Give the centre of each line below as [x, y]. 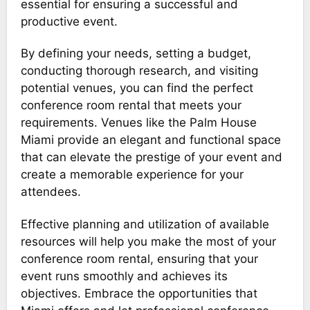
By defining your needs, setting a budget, [136, 54]
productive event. [69, 22]
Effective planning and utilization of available [145, 224]
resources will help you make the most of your [148, 241]
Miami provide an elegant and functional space [151, 140]
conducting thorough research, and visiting [139, 71]
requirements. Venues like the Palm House [138, 123]
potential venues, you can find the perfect [137, 88]
